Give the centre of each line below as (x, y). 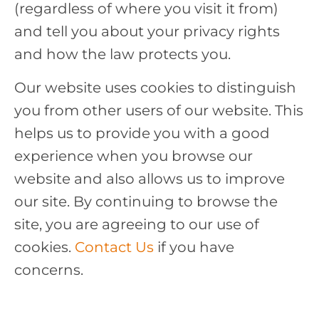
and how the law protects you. (122, 54)
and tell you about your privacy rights (147, 32)
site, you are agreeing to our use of (137, 224)
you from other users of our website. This (159, 110)
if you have (194, 247)
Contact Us (114, 247)
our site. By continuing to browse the (146, 201)
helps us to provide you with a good (142, 133)
